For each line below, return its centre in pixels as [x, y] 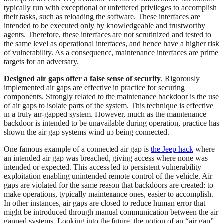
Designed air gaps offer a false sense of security [82, 79]
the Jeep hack [172, 149]
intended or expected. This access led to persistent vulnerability [103, 167]
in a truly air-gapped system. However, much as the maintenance [105, 114]
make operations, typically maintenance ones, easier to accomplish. [109, 194]
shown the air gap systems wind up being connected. [87, 132]
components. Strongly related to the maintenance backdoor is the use [111, 97]
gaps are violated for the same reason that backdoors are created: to [109, 185]
